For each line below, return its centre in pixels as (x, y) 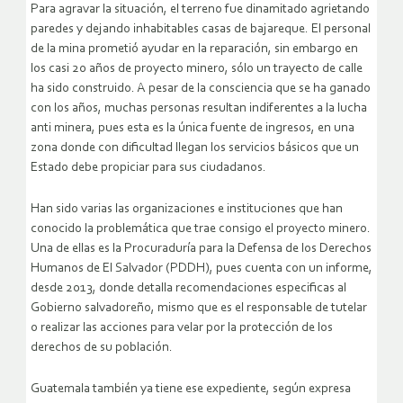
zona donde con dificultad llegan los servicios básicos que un (195, 148)
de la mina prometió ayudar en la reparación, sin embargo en (194, 49)
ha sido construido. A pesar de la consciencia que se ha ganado (201, 88)
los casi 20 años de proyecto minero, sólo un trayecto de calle (197, 68)
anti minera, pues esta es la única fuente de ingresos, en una (193, 128)
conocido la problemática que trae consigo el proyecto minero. (201, 228)
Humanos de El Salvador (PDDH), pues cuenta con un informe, (201, 268)
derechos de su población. (102, 347)
